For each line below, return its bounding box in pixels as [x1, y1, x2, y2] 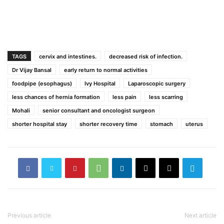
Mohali [12, 107, 30, 114]
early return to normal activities [64, 66, 147, 74]
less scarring [149, 93, 183, 101]
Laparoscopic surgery [128, 80, 185, 87]
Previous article [7, 211, 51, 219]
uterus [185, 120, 203, 128]
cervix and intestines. [39, 53, 96, 60]
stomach [150, 120, 173, 128]
